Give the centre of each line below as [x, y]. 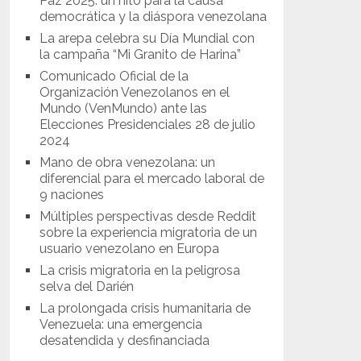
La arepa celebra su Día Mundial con [147, 38]
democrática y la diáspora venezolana [154, 16]
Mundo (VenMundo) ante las [124, 108]
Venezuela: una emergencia [121, 324]
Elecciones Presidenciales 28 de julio [148, 124]
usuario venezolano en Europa [130, 248]
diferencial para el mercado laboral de [152, 178]
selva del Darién [87, 286]
